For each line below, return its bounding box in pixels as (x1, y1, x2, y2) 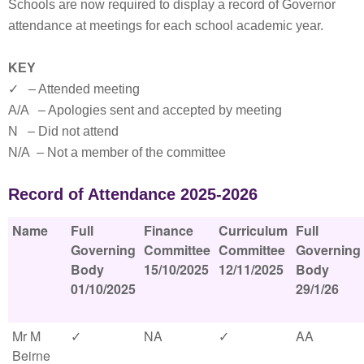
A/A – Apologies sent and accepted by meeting (8, 103, 282, 117)
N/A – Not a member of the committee (8, 145, 226, 159)
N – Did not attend (8, 124, 119, 138)
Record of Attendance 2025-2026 (8, 185, 258, 203)
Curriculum (219, 221, 288, 240)
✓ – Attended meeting (8, 82, 140, 96)
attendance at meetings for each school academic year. (8, 19, 323, 32)
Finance (144, 221, 193, 240)
